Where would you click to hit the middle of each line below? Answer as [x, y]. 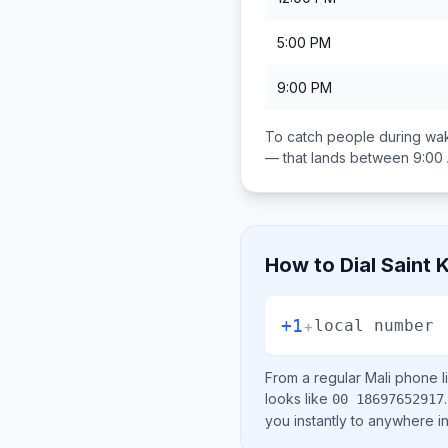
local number [374, 325]
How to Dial [323, 265]
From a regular [315, 377]
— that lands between [339, 157]
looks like [298, 398]
